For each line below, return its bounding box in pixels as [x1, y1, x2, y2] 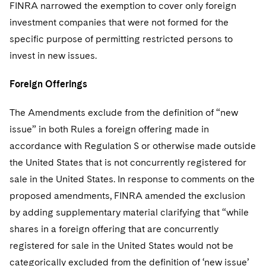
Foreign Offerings [9, 78, 87, 90]
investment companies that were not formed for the [9, 17, 229, 28]
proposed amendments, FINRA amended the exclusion [9, 190, 245, 201]
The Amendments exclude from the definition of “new [9, 107, 238, 118]
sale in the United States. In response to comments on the [9, 173, 255, 185]
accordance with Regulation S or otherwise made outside [9, 140, 256, 151]
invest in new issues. [9, 50, 97, 61]
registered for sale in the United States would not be [9, 240, 233, 251]
